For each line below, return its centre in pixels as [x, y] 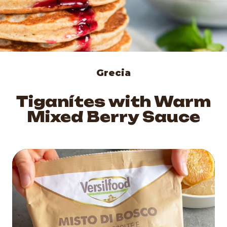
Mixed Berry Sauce [113, 117]
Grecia [113, 73]
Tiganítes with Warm [113, 102]
